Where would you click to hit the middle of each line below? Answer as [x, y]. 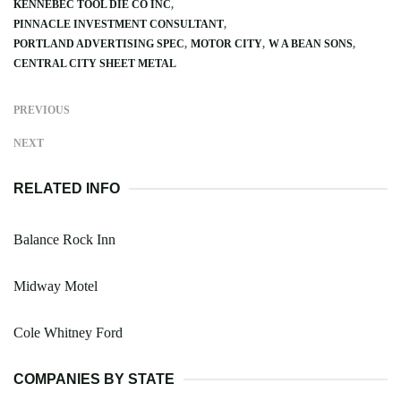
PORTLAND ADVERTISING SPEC [99, 43]
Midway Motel [55, 286]
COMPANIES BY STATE [94, 379]
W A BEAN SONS [311, 43]
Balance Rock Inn [64, 239]
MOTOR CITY [226, 43]
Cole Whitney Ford [68, 332]
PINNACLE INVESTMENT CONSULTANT [119, 24]
